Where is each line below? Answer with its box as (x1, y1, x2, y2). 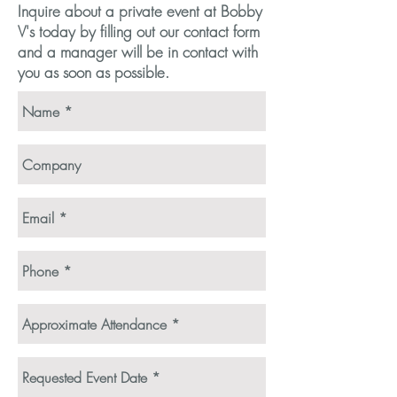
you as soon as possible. (18, 62, 169, 82)
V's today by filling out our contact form (18, 21, 260, 42)
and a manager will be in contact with (18, 42, 258, 62)
